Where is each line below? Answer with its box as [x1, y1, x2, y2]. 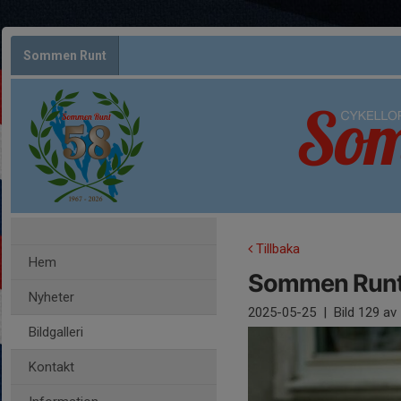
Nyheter [29, 289, 74, 305]
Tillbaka [252, 241, 300, 257]
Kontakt [29, 359, 74, 375]
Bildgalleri [29, 324, 83, 340]
